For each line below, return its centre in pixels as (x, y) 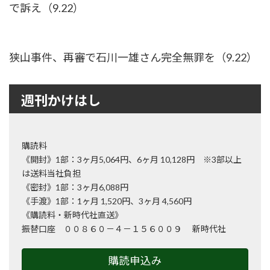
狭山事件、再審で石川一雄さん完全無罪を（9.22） (133, 58)
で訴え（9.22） (46, 8)
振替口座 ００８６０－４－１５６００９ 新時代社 (124, 229)
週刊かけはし (61, 100)
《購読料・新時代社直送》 (72, 215)
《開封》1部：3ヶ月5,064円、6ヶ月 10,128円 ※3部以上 (132, 160)
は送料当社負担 (51, 174)
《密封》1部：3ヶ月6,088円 (75, 187)
